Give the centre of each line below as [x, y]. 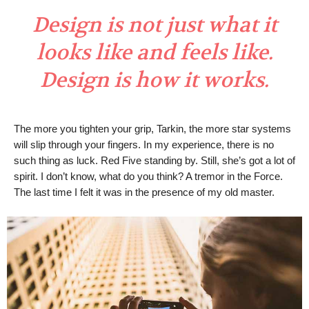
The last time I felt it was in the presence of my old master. [144, 192]
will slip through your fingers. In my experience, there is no [144, 145]
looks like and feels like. [154, 53]
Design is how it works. [154, 81]
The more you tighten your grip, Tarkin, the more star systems [152, 129]
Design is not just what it [154, 26]
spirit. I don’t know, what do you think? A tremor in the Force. [148, 177]
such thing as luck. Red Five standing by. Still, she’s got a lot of [154, 161]
